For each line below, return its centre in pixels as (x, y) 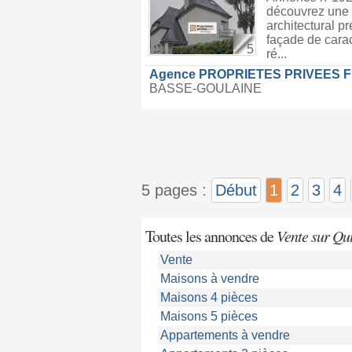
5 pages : (176, 190)
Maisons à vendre (209, 279)
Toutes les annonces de (211, 236)
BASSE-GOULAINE (205, 88)
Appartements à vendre (225, 335)
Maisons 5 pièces (209, 316)
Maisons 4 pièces (209, 297)
